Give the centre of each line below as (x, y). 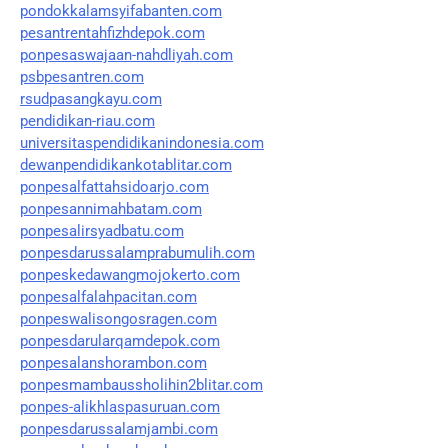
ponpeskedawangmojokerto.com (130, 274)
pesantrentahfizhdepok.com (112, 32)
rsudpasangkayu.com (91, 98)
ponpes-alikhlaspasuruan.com (120, 406)
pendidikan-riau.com (87, 120)
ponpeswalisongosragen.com (118, 318)
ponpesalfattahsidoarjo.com (114, 186)
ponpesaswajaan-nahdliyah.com (126, 54)
